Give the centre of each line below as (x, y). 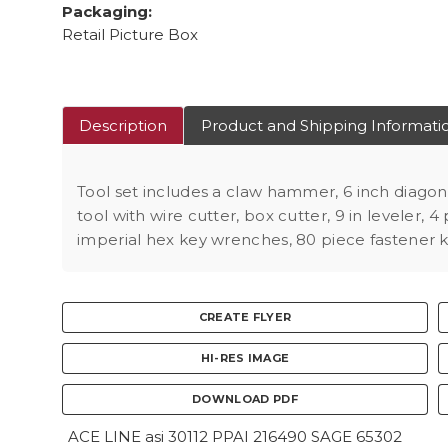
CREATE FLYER (245, 317)
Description (123, 125)
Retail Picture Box (130, 34)
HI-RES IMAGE (245, 358)
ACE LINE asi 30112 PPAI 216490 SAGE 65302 (235, 436)
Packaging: (107, 11)
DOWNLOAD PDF (245, 399)
